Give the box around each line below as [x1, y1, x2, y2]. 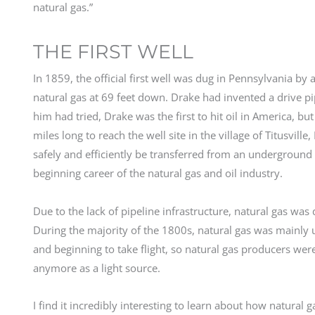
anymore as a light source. [33, 260, 160, 275]
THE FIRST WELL [33, 40, 193, 64]
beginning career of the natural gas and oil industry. [33, 166, 283, 181]
